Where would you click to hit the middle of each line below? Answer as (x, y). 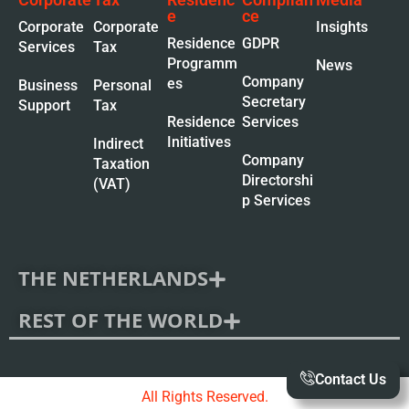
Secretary (273, 102)
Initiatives (199, 142)
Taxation (121, 164)
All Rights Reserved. (204, 397)
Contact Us (351, 379)
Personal (122, 85)
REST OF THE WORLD (121, 320)
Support (44, 105)
